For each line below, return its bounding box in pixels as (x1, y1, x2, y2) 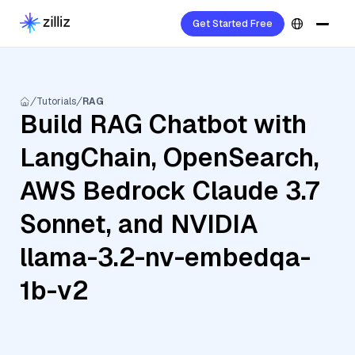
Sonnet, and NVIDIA (20, 208, 258, 240)
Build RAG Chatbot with (20, 108, 307, 140)
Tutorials (36, 95, 76, 108)
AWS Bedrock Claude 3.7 (20, 174, 319, 207)
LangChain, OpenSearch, (20, 141, 319, 174)
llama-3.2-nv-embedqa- (20, 241, 311, 273)
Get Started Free (193, 17, 273, 30)
